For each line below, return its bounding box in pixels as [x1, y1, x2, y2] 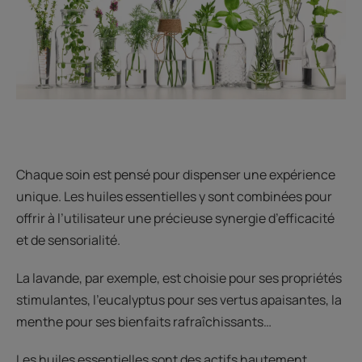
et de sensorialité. [16, 231, 120, 250]
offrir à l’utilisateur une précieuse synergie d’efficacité [16, 209, 335, 228]
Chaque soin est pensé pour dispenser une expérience [16, 166, 335, 184]
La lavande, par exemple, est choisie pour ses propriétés [16, 269, 342, 288]
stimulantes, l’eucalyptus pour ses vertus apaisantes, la [16, 291, 342, 309]
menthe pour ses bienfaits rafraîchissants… [16, 313, 271, 331]
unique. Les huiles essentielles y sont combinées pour [16, 187, 332, 206]
